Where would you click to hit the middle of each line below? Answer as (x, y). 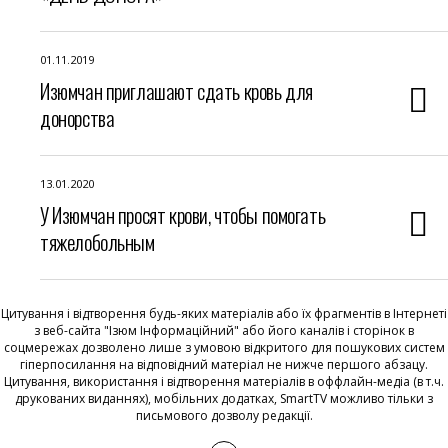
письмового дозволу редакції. (224, 415)
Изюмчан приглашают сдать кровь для (176, 90)
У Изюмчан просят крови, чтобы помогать (183, 214)
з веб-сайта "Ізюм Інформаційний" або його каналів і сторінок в (224, 330)
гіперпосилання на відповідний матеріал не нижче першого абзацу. (224, 364)
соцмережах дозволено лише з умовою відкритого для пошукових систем (224, 347)
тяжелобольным (97, 241)
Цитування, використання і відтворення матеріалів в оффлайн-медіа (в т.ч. (224, 381)
